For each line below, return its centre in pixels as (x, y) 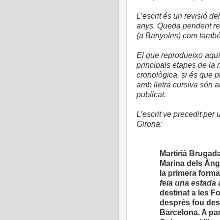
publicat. (151, 95)
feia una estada (189, 183)
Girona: (149, 124)
